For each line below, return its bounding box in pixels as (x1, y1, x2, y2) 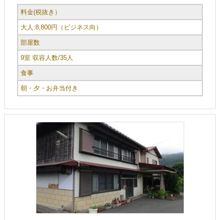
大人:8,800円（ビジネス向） (20, 24, 102, 31)
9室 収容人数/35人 (20, 54, 73, 62)
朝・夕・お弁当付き (20, 84, 78, 92)
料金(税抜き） (20, 8, 61, 16)
